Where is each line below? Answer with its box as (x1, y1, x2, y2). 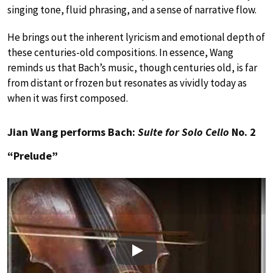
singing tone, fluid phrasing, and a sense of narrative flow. (7, 2, 257, 16)
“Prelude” (7, 148, 58, 163)
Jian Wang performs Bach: (7, 124, 138, 139)
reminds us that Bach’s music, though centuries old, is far (7, 60, 257, 74)
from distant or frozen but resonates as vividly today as (7, 76, 247, 90)
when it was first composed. (7, 91, 128, 105)
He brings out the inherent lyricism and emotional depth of (7, 30, 265, 44)
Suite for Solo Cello (138, 124, 229, 139)
